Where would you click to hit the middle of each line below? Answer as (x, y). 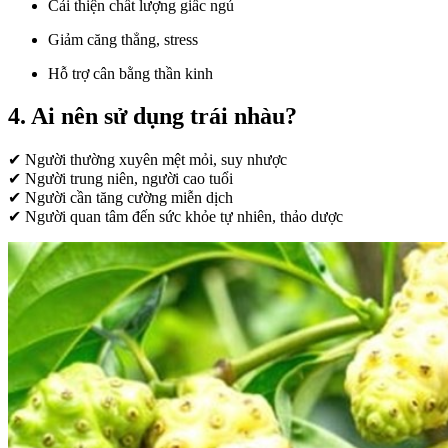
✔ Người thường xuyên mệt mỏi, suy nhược (147, 160)
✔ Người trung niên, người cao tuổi (120, 179)
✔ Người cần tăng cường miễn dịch (120, 198)
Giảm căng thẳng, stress (123, 40)
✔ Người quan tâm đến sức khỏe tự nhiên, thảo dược (175, 217)
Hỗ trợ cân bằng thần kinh (130, 74)
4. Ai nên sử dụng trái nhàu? (152, 116)
